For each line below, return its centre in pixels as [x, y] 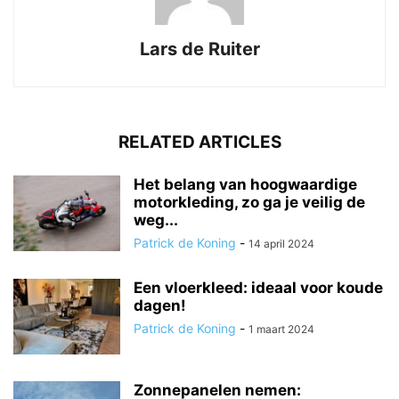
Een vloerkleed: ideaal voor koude [258, 288]
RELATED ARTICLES [199, 142]
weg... [156, 220]
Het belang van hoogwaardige [245, 185]
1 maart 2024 [281, 330]
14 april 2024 [281, 244]
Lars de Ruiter [199, 49]
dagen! [160, 306]
